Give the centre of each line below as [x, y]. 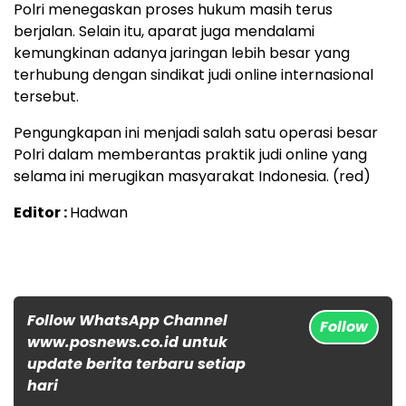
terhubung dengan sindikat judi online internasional [193, 74]
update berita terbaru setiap [136, 363]
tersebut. [46, 96]
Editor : [42, 212]
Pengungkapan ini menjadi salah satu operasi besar [196, 132]
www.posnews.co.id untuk [127, 342]
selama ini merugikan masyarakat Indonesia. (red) [192, 176]
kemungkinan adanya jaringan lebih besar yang [182, 53]
